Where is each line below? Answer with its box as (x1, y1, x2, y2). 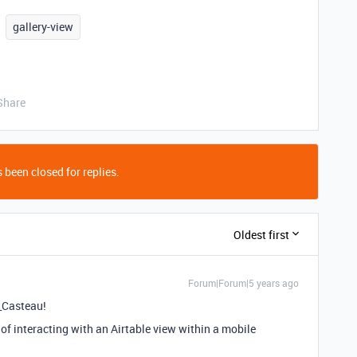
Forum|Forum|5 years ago (188, 277, 299, 289)
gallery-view (13, 19, 73, 34)
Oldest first (233, 226, 289, 242)
